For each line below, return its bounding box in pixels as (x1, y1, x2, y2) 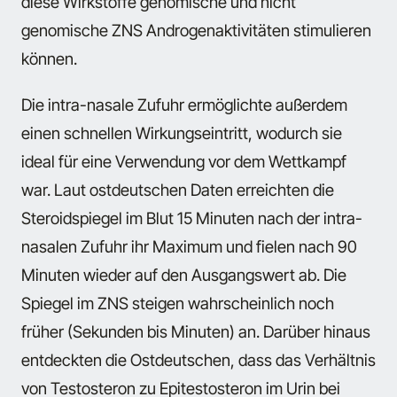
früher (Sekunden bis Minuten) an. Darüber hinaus (21, 322, 370, 342)
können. (21, 48, 77, 68)
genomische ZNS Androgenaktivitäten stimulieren (21, 19, 371, 40)
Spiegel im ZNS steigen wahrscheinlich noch (21, 293, 334, 314)
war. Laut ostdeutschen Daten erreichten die (21, 180, 334, 200)
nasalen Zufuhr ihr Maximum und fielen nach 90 (21, 237, 357, 257)
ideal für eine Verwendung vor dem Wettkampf (21, 152, 346, 172)
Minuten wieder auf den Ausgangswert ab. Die (21, 265, 346, 285)
